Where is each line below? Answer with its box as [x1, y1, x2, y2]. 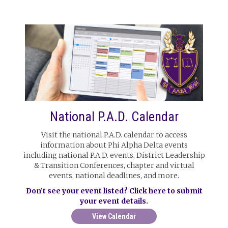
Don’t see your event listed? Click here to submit [25, 186, 203, 195]
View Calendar [92, 212, 136, 220]
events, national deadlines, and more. [49, 171, 179, 180]
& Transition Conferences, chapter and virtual [34, 161, 194, 170]
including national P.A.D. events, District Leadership [23, 151, 205, 160]
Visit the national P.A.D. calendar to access [41, 130, 187, 139]
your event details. [80, 196, 148, 206]
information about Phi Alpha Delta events [40, 140, 188, 150]
